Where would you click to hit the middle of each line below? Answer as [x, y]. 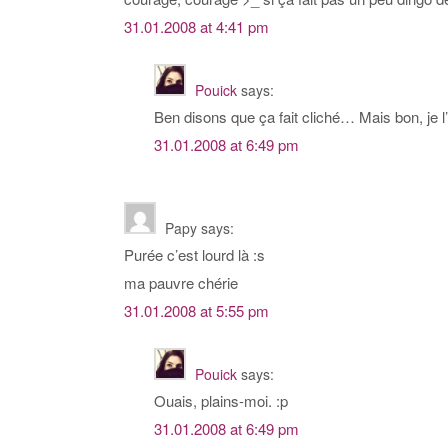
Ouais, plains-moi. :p [221, 401]
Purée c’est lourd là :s [194, 255]
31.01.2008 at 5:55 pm [196, 311]
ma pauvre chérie [181, 283]
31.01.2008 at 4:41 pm [196, 27]
